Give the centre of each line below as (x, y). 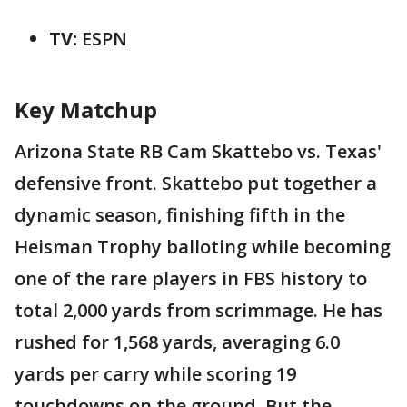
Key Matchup (86, 109)
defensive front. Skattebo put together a (196, 183)
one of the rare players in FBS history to (191, 278)
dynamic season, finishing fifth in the (180, 214)
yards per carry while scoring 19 (155, 373)
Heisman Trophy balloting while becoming (203, 246)
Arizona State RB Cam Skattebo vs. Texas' (198, 151)
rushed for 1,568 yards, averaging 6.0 (177, 342)
